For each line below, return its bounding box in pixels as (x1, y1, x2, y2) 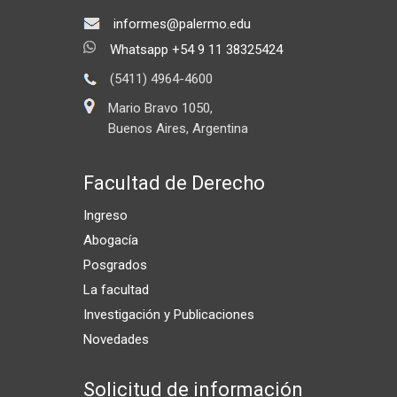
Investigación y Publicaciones (83, 307, 254, 323)
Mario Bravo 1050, (108, 100, 213, 117)
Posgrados (83, 257, 147, 274)
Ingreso (83, 207, 128, 224)
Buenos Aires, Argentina (108, 121, 248, 137)
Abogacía (83, 232, 138, 249)
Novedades (83, 331, 149, 348)
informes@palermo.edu (113, 16, 251, 33)
